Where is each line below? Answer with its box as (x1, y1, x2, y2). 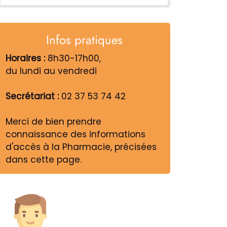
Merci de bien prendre (6, 115, 101, 128)
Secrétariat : (6, 90, 59, 102)
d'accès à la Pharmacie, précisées (6, 140, 157, 153)
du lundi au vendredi (6, 64, 97, 77)
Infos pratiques (46, 30, 123, 49)
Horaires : (6, 52, 45, 64)
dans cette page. (6, 153, 82, 166)
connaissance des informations (6, 128, 145, 140)
